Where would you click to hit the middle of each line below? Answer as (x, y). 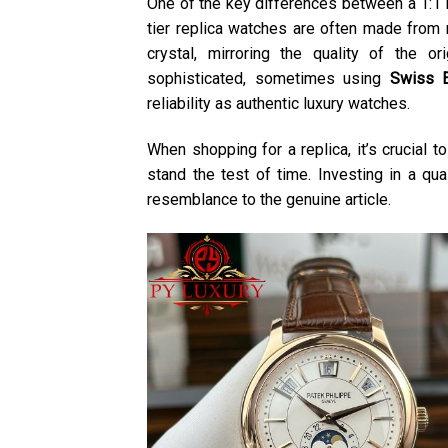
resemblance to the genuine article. (269, 199)
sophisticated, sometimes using (268, 78)
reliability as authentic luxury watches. (278, 103)
